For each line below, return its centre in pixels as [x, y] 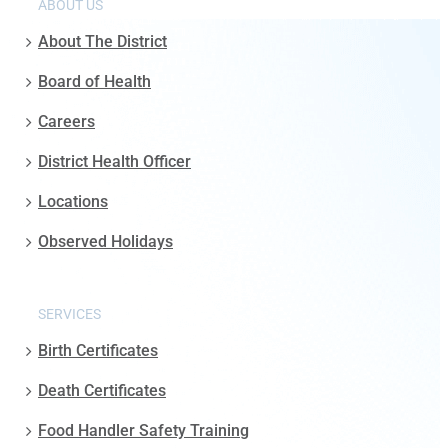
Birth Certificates [98, 350]
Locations [73, 201]
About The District [102, 41]
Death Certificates [102, 390]
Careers [66, 121]
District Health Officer [114, 161]
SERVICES [69, 313]
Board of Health [94, 81]
